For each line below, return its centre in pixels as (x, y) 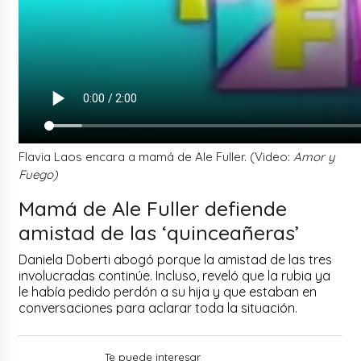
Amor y (315, 156)
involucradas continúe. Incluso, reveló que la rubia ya (175, 275)
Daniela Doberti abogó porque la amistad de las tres (176, 259)
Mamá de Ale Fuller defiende (153, 208)
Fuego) (39, 174)
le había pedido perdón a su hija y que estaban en (168, 291)
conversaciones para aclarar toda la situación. (160, 307)
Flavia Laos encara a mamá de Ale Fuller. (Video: (156, 156)
